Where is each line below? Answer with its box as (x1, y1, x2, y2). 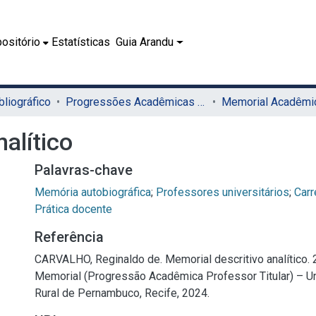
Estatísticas (51, 35, 111, 49)
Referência (35, 229, 104, 245)
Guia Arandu (116, 35, 174, 49)
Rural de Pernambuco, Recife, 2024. (35, 286, 209, 300)
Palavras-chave (35, 162, 133, 178)
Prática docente (35, 202, 112, 216)
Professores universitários (156, 186, 289, 199)
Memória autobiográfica (35, 186, 151, 199)
